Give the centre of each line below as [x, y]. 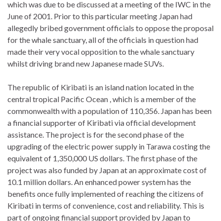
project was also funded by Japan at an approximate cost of [107, 170]
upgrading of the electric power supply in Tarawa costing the [109, 146]
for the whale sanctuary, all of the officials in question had [103, 39]
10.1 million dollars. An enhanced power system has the [99, 182]
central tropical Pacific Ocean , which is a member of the [102, 99]
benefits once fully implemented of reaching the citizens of [106, 193]
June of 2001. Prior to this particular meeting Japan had [100, 16]
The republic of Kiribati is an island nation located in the [101, 87]
